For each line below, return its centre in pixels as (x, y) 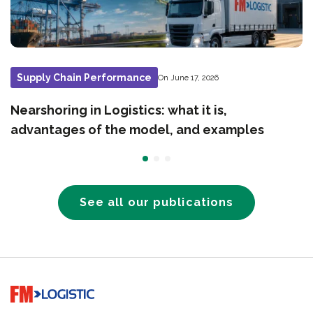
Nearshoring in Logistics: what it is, (119, 110)
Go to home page (39, 290)
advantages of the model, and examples (137, 130)
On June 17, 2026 (188, 78)
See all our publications (156, 202)
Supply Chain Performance (84, 78)
